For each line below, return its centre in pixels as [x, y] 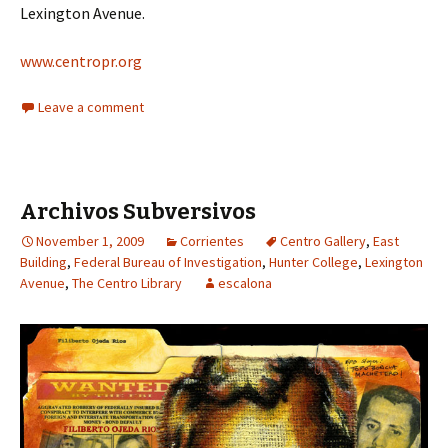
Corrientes [212, 241]
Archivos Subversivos [138, 212]
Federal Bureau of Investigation [168, 262]
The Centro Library [127, 283]
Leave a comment [91, 107]
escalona [245, 283]
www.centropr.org [81, 61]
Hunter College [313, 262]
